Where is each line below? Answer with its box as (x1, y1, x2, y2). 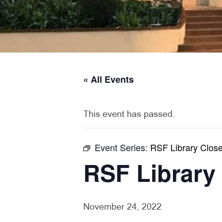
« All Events (83, 73, 134, 86)
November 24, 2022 (83, 203, 162, 212)
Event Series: (95, 141, 150, 154)
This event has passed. (83, 111, 175, 119)
